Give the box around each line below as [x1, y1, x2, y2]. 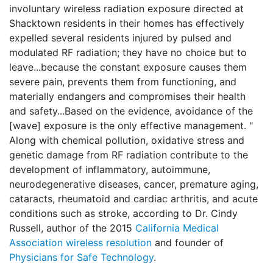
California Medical [135, 222, 219, 234]
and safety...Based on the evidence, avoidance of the [9, 105, 253, 117]
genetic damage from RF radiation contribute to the [9, 149, 248, 161]
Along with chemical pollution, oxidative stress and [9, 134, 244, 146]
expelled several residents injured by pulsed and [9, 32, 232, 44]
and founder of [152, 236, 224, 249]
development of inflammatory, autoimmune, [9, 163, 210, 175]
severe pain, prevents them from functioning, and [9, 76, 236, 88]
